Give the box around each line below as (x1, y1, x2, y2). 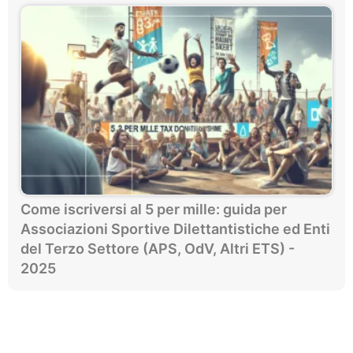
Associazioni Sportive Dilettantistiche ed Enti (20, 221, 330, 237)
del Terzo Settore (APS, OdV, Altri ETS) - (20, 240, 295, 257)
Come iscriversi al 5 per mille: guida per (20, 201, 287, 217)
